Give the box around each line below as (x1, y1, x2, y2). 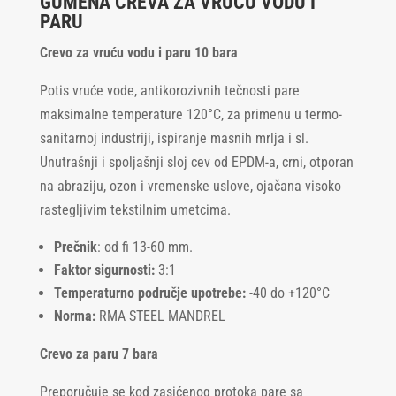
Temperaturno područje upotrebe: (53, 284, 246, 301)
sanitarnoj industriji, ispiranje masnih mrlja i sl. (39, 129, 308, 147)
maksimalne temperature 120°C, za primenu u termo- (39, 105, 342, 123)
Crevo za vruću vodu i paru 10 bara (39, 43, 238, 61)
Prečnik (53, 238, 97, 255)
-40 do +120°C (245, 284, 330, 301)
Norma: (53, 307, 95, 324)
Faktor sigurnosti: (53, 261, 155, 278)
